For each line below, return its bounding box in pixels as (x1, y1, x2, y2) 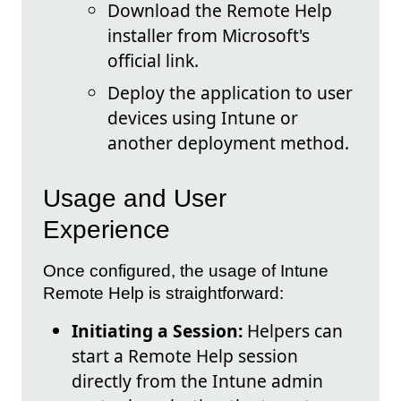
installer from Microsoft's (107, 22, 310, 47)
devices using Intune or (107, 105, 298, 130)
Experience (43, 216, 170, 244)
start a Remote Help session (72, 344, 298, 369)
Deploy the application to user (107, 80, 353, 105)
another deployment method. (107, 130, 349, 155)
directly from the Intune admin (72, 369, 323, 394)
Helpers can (243, 319, 343, 344)
